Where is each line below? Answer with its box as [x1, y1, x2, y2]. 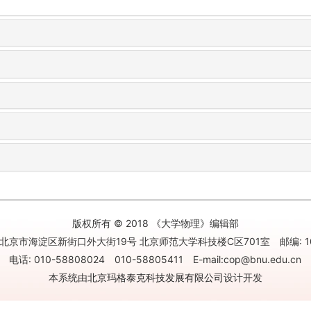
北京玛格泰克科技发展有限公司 [87, 271, 224, 283]
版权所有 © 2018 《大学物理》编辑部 [72, 217, 239, 229]
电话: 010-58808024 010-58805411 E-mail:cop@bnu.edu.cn [9, 253, 302, 265]
